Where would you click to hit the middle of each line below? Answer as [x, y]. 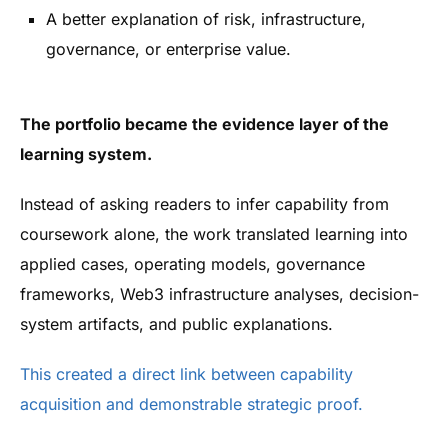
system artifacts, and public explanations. [176, 324]
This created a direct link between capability [186, 374]
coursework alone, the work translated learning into [214, 234]
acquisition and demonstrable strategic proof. [191, 404]
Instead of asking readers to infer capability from [204, 204]
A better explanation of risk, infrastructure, [206, 19]
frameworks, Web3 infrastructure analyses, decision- [219, 294]
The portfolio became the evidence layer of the [204, 124]
